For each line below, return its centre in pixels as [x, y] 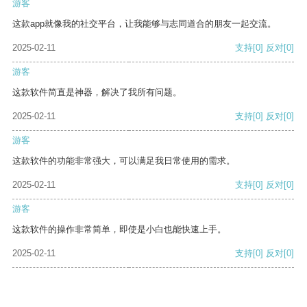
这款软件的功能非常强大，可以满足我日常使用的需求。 [124, 161]
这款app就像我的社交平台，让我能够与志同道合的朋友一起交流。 [144, 24]
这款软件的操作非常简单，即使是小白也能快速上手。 [119, 230]
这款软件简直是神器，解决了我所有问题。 [97, 93]
